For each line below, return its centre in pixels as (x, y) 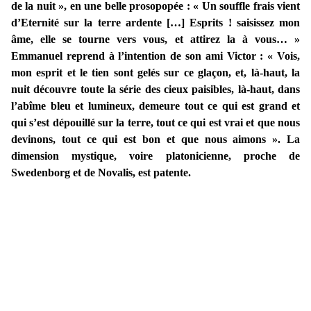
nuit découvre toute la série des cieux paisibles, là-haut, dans (155, 90)
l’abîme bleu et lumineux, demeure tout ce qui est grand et (155, 106)
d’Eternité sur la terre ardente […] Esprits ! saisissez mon (155, 23)
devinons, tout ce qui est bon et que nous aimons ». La (155, 140)
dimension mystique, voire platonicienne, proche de (155, 156)
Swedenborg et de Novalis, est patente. (101, 173)
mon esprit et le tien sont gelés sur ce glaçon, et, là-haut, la (155, 73)
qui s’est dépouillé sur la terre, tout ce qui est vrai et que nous (155, 123)
